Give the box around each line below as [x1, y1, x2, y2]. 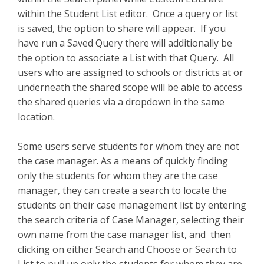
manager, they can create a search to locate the [18, 184, 227, 197]
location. [18, 110, 55, 124]
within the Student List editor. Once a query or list [18, 7, 238, 21]
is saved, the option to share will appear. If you [18, 22, 226, 35]
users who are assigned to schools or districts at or [18, 66, 243, 80]
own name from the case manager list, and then [18, 228, 231, 242]
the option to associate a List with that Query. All [18, 51, 234, 65]
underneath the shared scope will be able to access [18, 81, 242, 94]
